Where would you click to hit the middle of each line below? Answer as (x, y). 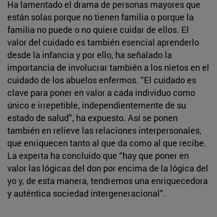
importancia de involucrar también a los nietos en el (108, 67)
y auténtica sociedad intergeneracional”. (86, 193)
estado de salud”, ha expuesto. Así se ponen (93, 117)
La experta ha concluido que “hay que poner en (98, 155)
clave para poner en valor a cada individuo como (101, 92)
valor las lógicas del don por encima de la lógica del (108, 168)
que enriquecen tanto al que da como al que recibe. (107, 143)
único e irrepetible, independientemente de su (97, 105)
